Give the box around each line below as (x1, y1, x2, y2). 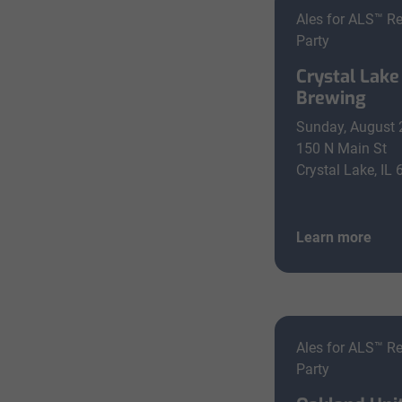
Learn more (296, 229, 372, 246)
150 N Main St (296, 140, 388, 157)
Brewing (296, 86, 367, 110)
